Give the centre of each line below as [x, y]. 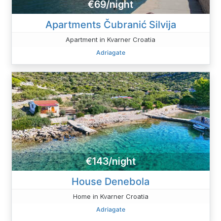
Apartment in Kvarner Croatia [110, 39]
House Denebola [110, 181]
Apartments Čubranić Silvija [110, 24]
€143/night [110, 162]
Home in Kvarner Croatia [110, 196]
